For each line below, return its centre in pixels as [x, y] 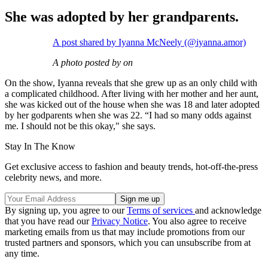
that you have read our [48, 221]
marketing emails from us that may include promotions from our [125, 232]
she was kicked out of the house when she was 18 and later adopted [132, 104]
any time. [22, 253]
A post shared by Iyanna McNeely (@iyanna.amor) [149, 42]
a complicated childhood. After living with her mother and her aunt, [132, 93]
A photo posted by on [93, 62]
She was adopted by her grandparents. [122, 16]
